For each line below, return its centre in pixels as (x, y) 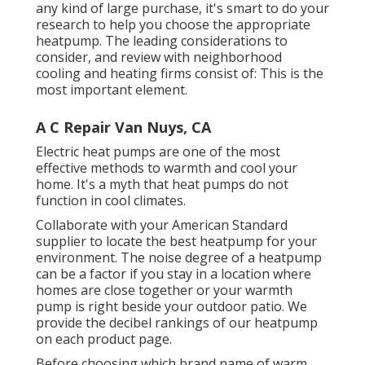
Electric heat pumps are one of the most (158, 152)
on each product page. (104, 339)
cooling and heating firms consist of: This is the (180, 74)
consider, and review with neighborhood (159, 57)
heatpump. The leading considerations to (162, 41)
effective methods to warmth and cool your (167, 168)
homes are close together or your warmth (164, 290)
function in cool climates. (111, 201)
